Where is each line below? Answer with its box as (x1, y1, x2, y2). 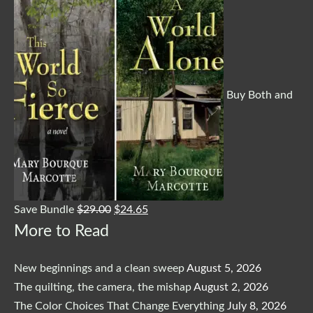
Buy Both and (226, 89, 293, 101)
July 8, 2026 (227, 300, 286, 312)
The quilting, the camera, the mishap (14, 281, 191, 293)
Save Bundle (14, 203, 74, 215)
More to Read (14, 223, 109, 239)
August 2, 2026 (194, 281, 268, 293)
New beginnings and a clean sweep (14, 262, 184, 274)
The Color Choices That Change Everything (14, 300, 224, 312)
